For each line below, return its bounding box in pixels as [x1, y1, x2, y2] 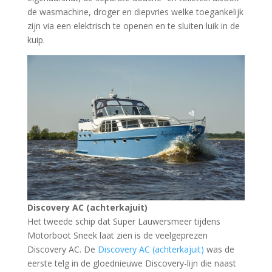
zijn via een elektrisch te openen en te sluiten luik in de [27, 20, 240, 32]
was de [203, 243, 234, 256]
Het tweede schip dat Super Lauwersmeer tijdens [27, 216, 220, 228]
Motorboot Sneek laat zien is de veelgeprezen [27, 229, 208, 242]
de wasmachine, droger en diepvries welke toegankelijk [27, 6, 243, 18]
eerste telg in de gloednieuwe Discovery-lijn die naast [27, 257, 236, 270]
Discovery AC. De [27, 243, 98, 256]
